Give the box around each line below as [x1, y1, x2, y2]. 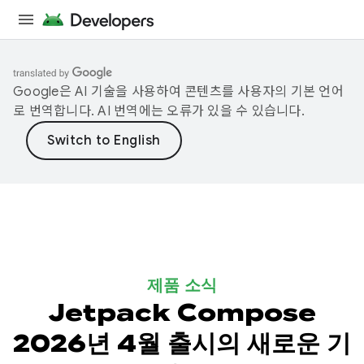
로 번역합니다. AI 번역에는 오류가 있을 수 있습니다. [13, 103, 305, 119]
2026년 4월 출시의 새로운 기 [13, 328, 351, 359]
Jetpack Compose [48, 297, 316, 328]
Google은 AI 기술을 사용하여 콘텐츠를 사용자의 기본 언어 [13, 84, 344, 100]
